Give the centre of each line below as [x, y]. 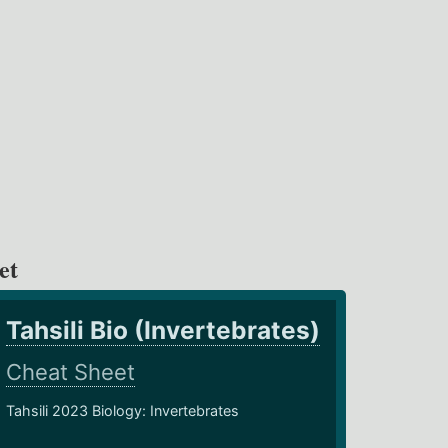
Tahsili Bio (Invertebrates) [163, 330]
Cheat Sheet [71, 372]
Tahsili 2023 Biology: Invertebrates [123, 411]
